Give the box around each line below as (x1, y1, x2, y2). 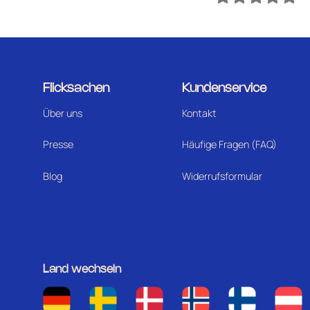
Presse (43, 138, 73, 152)
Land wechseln (43, 264, 121, 275)
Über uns (43, 106, 82, 120)
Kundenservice (181, 82, 266, 94)
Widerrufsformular (181, 170, 262, 183)
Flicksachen (43, 82, 109, 94)
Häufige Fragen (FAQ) (181, 138, 277, 152)
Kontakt (181, 106, 217, 120)
